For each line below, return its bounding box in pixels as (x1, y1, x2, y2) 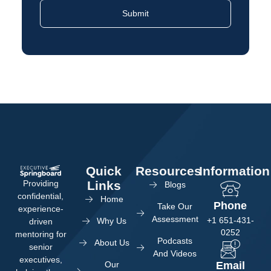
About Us (94, 238, 129, 248)
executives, (19, 254, 62, 264)
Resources (135, 164, 201, 178)
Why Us (97, 216, 127, 226)
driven (28, 216, 53, 226)
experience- (18, 203, 64, 214)
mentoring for (15, 229, 67, 239)
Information (198, 164, 270, 178)
